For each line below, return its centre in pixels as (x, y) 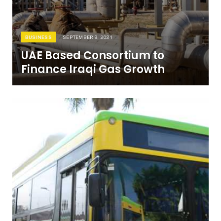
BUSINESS (38, 37)
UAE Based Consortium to (92, 56)
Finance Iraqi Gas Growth (93, 70)
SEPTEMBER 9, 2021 (87, 37)
